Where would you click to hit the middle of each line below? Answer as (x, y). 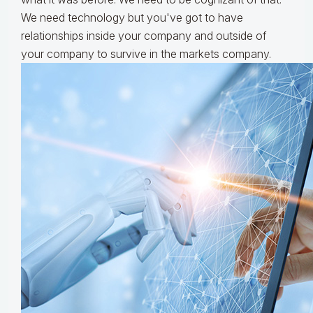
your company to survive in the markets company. (146, 54)
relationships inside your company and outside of (144, 36)
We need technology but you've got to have (132, 18)
